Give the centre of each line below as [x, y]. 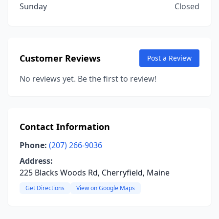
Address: [36, 161]
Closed [187, 6]
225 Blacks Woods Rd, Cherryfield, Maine [95, 173]
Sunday [33, 6]
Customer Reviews [60, 58]
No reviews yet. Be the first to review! [88, 79]
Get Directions [45, 188]
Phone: [33, 145]
